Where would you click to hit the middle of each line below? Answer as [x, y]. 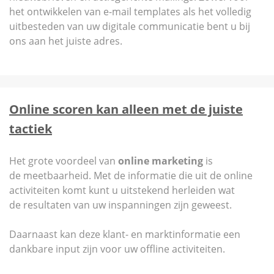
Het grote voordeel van [64, 161]
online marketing [161, 161]
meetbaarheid [56, 176]
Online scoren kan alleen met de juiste [126, 109]
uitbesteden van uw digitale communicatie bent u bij [130, 26]
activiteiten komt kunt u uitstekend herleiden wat [122, 190]
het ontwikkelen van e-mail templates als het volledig [130, 12]
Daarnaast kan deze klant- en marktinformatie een [125, 234]
